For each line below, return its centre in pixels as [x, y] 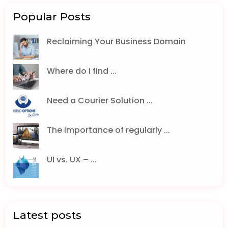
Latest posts [47, 215]
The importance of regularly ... [108, 130]
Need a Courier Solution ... [100, 101]
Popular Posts [52, 17]
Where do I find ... [82, 71]
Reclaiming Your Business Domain [116, 41]
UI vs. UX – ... [72, 160]
